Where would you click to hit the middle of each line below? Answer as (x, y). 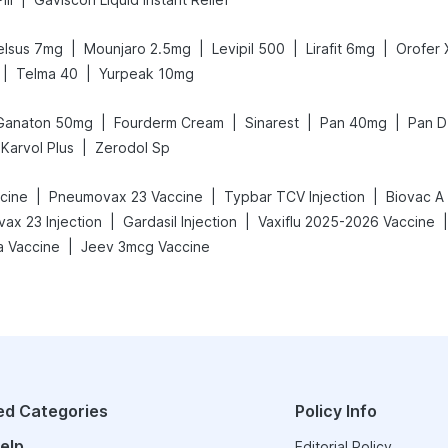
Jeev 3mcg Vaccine (145, 246)
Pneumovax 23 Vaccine (126, 196)
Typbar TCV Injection (294, 196)
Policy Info (335, 411)
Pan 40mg (353, 122)
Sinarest (272, 122)
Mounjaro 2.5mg (137, 48)
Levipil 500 (248, 48)
